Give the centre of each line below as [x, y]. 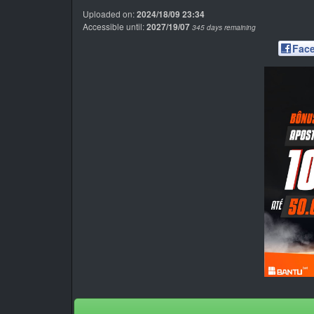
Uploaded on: [110, 14]
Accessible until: [115, 26]
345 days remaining [224, 27]
